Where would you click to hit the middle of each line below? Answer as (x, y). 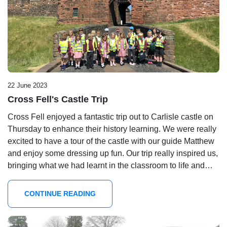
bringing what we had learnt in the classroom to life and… (110, 166)
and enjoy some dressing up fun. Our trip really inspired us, (113, 154)
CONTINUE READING (60, 194)
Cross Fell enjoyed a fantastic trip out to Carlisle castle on (110, 117)
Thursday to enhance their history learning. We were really (112, 129)
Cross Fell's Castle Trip (58, 100)
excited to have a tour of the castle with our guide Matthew (111, 141)
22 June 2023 (27, 86)
